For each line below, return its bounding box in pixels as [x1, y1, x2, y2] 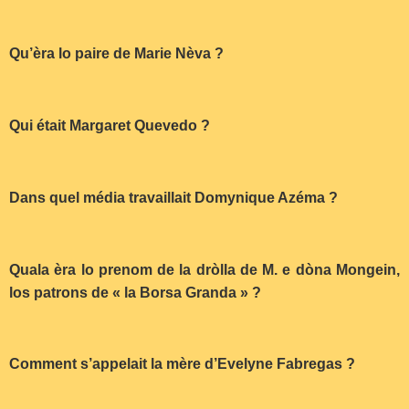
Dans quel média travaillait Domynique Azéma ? [9, 189, 338, 205]
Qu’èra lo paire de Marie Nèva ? [9, 46, 224, 62]
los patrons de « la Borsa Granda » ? [9, 284, 261, 300]
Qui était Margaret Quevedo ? [9, 117, 210, 133]
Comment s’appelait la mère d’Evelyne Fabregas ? [9, 356, 355, 372]
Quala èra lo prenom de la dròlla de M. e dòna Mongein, [9, 261, 400, 278]
